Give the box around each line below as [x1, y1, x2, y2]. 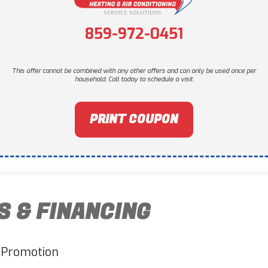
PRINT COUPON [90, 110, 178, 128]
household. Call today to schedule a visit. [74, 74, 194, 84]
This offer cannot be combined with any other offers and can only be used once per [12, 66, 256, 75]
